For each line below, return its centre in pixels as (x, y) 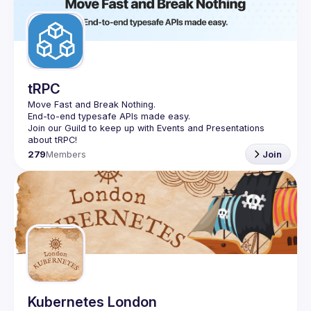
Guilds (58, 8)
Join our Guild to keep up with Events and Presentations (146, 128)
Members (66, 154)
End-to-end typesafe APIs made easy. (109, 116)
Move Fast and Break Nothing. (92, 104)
